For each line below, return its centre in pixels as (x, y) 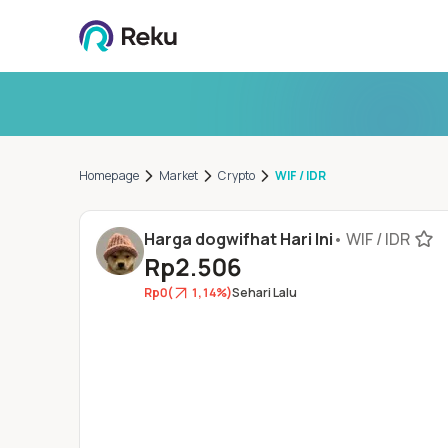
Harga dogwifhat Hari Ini (238, 239)
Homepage (109, 175)
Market (178, 175)
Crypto (237, 175)
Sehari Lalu (264, 292)
